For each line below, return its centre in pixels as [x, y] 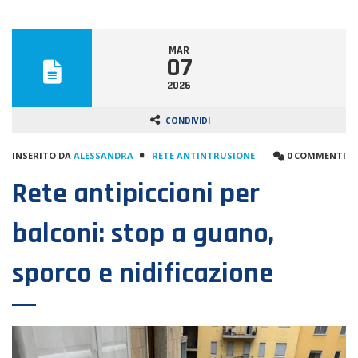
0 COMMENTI [315, 155]
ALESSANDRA [103, 155]
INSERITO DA [43, 155]
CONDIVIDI [188, 120]
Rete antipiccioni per [136, 193]
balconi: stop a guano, [143, 233]
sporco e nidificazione [143, 273]
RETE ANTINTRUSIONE [203, 155]
